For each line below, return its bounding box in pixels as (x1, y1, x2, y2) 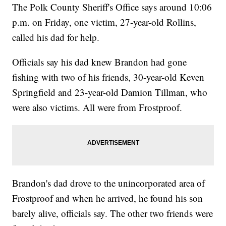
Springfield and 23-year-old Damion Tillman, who (12, 86, 208, 99)
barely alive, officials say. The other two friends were (12, 207, 213, 220)
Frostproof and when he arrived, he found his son (12, 192, 203, 205)
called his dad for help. (12, 31, 100, 44)
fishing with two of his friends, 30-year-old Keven (12, 71, 205, 84)
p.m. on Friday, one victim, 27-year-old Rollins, (12, 16, 197, 29)
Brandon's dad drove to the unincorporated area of (12, 177, 205, 190)
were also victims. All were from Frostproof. (12, 101, 183, 114)
